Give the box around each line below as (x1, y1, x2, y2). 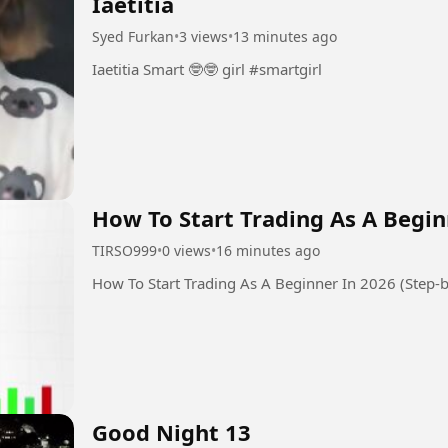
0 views (162, 241, 211, 261)
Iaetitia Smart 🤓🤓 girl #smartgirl (249, 59, 322, 80)
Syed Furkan (92, 27, 174, 47)
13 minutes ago (233, 27, 337, 47)
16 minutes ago (216, 241, 320, 261)
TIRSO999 (92, 241, 157, 261)
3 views (179, 27, 228, 47)
